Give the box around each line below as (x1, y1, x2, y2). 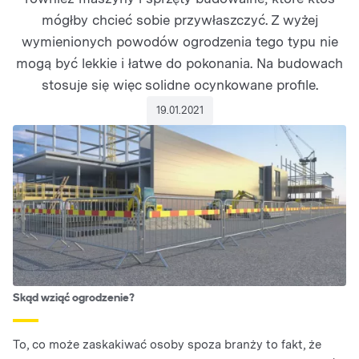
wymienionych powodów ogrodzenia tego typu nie (21, 34, 338, 50)
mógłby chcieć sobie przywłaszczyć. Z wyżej (41, 12, 318, 28)
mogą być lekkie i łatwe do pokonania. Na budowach (16, 55, 343, 71)
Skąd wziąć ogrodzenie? (13, 292, 135, 305)
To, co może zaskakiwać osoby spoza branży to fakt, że (13, 337, 321, 352)
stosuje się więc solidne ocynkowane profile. (41, 77, 318, 93)
